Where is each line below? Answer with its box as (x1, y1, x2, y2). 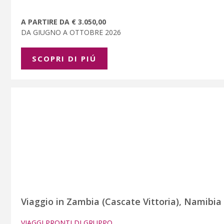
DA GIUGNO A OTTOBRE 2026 (21, 27, 125, 37)
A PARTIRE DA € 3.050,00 (21, 16, 106, 26)
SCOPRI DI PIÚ (32, 53, 96, 63)
